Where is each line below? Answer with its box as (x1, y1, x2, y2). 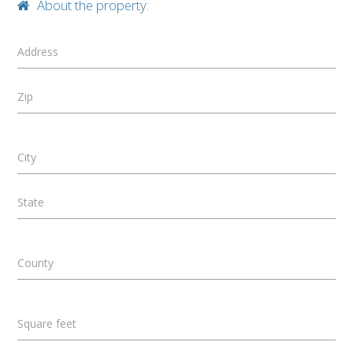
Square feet (17, 315, 77, 331)
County (17, 255, 54, 270)
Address (17, 43, 59, 59)
